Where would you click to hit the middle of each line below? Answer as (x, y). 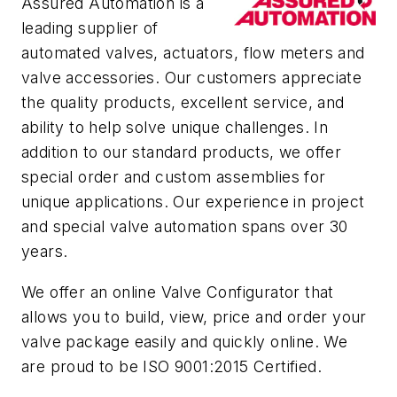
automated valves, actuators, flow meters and (193, 53)
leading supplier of (90, 28)
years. (45, 252)
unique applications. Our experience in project (193, 202)
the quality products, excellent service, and (183, 103)
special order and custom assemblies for (174, 177)
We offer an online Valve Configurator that (178, 292)
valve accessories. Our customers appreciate (192, 78)
